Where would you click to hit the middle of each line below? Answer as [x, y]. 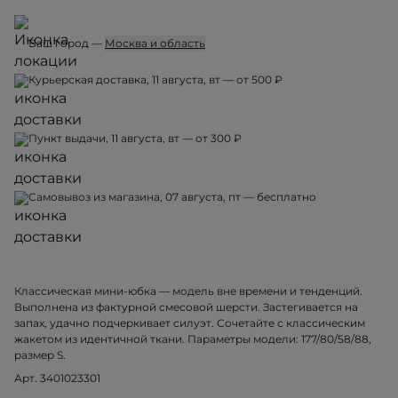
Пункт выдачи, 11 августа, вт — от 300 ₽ [135, 139]
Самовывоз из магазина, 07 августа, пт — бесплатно [172, 197]
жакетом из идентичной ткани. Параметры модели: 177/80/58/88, [193, 339]
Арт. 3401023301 [57, 378]
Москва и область [155, 44]
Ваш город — [67, 44]
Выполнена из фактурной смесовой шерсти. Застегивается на [186, 307]
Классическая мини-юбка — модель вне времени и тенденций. [188, 291]
